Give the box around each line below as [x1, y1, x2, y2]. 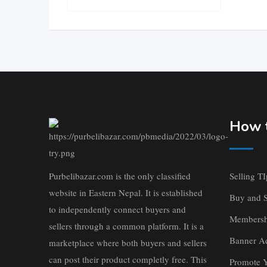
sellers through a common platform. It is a [49, 220, 204, 232]
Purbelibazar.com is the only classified [49, 170, 191, 182]
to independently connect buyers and [49, 203, 186, 216]
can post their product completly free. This [49, 253, 207, 266]
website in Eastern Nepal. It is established [49, 187, 203, 199]
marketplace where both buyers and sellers [49, 237, 207, 249]
